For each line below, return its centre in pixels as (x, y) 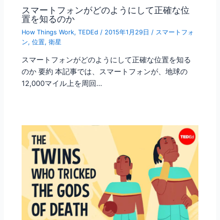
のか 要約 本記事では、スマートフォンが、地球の (105, 72)
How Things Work (48, 32)
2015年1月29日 (128, 32)
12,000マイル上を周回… (62, 84)
